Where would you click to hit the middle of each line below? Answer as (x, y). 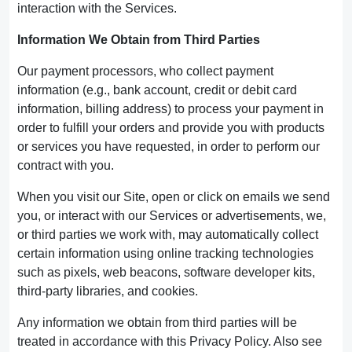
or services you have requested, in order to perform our (169, 147)
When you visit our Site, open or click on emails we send (174, 197)
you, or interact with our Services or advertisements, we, (172, 216)
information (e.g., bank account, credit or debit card (157, 90)
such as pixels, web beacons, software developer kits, (166, 272)
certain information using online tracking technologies (165, 253)
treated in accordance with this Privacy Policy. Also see (170, 341)
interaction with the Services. (97, 8)
